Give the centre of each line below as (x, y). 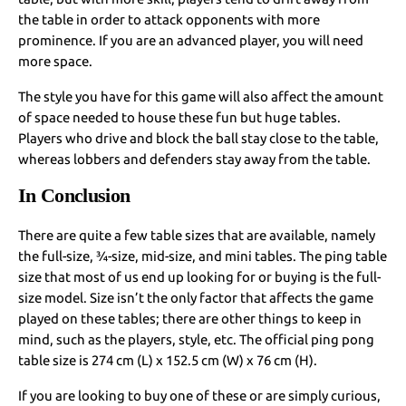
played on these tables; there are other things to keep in (190, 318)
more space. (57, 61)
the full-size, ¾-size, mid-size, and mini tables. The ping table (203, 256)
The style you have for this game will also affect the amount (201, 96)
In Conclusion (74, 195)
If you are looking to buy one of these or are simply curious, (200, 395)
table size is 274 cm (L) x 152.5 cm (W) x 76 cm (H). (168, 360)
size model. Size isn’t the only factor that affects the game (196, 297)
